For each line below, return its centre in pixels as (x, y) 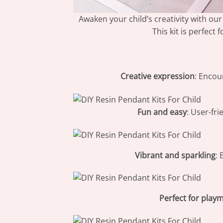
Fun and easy (162, 112)
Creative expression (158, 76)
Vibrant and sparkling (175, 155)
